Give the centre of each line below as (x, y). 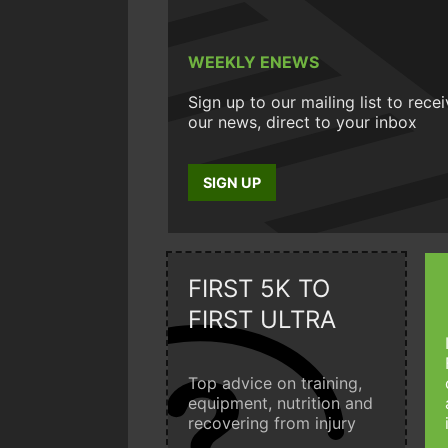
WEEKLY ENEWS (253, 61)
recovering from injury (272, 422)
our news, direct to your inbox (302, 121)
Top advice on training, (275, 382)
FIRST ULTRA (262, 319)
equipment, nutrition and (280, 402)
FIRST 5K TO (259, 288)
